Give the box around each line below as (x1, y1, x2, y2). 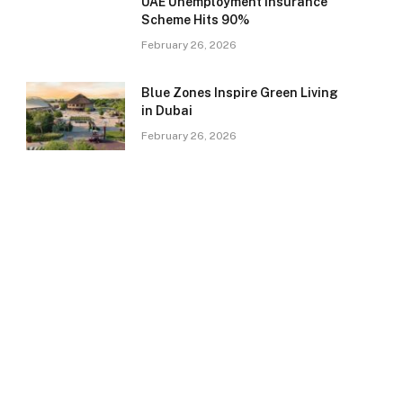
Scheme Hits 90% (141, 13, 249, 28)
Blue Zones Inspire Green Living (141, 85, 338, 101)
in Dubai (141, 103, 193, 119)
